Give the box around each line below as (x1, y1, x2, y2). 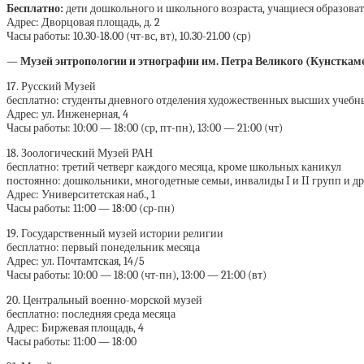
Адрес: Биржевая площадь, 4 (6, 321, 144, 336)
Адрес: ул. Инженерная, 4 (6, 107, 128, 122)
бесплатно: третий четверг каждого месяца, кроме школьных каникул (6, 160, 341, 175)
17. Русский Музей (6, 80, 96, 94)
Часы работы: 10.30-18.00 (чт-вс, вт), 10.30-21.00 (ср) (6, 29, 251, 44)
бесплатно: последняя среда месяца (6, 307, 175, 322)
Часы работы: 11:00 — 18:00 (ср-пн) (6, 201, 175, 216)
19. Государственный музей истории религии (6, 227, 223, 241)
